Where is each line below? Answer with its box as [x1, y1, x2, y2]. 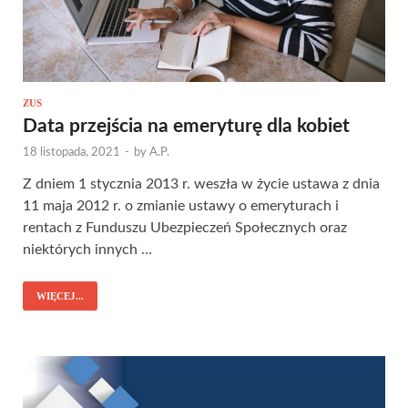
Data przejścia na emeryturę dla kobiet [23, 116, 350, 136]
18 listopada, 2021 [23, 146, 120, 158]
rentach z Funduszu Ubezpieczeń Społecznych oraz [23, 219, 347, 235]
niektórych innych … [23, 241, 152, 257]
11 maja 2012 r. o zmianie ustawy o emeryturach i [23, 198, 339, 213]
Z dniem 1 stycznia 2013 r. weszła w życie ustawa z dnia [23, 176, 380, 191]
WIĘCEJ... [36, 290, 84, 301]
